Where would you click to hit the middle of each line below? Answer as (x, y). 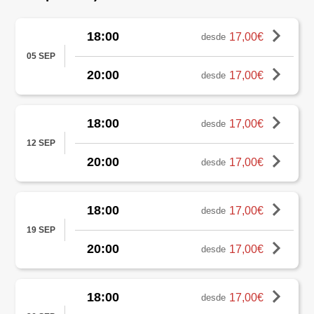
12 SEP (41, 143)
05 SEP (41, 56)
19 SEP (41, 230)
